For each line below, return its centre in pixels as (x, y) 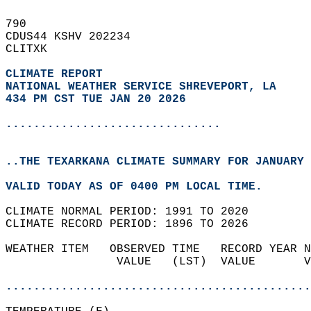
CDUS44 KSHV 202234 (75, 37)
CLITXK (33, 49)
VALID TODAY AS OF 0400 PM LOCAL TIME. (141, 187)
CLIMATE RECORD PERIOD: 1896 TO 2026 (134, 224)
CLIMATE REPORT (58, 74)
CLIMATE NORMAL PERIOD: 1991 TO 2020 (134, 212)
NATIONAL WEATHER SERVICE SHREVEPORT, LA (141, 87)
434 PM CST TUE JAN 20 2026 (96, 99)
